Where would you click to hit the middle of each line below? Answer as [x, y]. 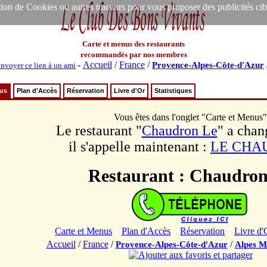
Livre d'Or [129, 91]
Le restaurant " [99, 131]
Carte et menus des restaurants [133, 44]
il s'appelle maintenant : [139, 147]
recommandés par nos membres [133, 55]
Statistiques [173, 91]
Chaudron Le [179, 131]
